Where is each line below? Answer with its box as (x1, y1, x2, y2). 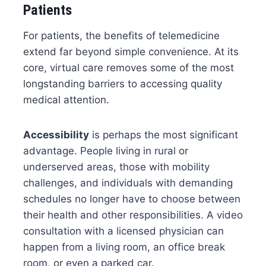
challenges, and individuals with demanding (23, 176, 233, 189)
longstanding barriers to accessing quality (23, 77, 222, 90)
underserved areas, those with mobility (23, 160, 210, 173)
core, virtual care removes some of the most (23, 61, 234, 74)
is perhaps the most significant (88, 128, 238, 141)
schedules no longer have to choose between (23, 192, 240, 205)
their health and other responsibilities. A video (23, 208, 243, 221)
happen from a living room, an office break (23, 240, 225, 253)
